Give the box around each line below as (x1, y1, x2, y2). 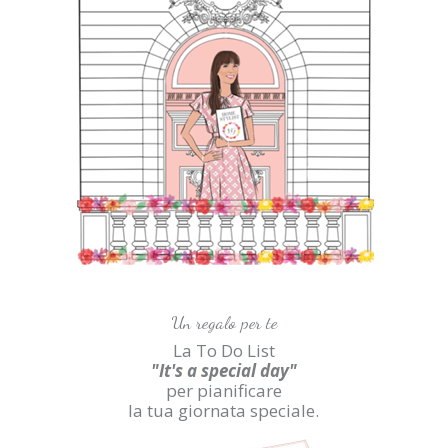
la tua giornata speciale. (128, 399, 320, 423)
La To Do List (172, 339, 275, 363)
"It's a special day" (150, 359, 297, 383)
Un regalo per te (170, 311, 277, 334)
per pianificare (165, 379, 282, 403)
